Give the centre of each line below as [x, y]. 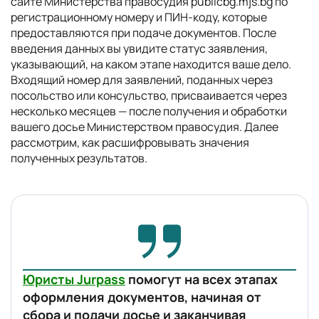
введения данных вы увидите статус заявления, [139, 48]
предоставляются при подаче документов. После [143, 33]
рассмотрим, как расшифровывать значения [130, 142]
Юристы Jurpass [74, 279]
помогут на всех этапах [202, 279]
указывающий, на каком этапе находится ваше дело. [151, 64]
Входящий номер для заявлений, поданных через [142, 80]
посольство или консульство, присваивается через [149, 95]
